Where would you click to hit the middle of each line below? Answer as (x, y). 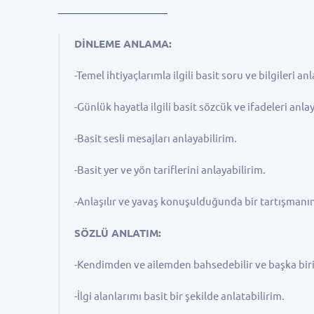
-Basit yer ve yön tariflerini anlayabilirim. (170, 170)
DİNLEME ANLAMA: (123, 44)
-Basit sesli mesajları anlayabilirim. (156, 138)
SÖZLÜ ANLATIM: (118, 233)
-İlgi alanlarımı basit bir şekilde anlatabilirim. (180, 296)
